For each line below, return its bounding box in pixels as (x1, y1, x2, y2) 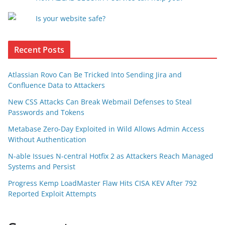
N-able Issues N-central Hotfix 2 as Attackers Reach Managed (8, 151, 213, 161)
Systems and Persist (8, 162, 75, 171)
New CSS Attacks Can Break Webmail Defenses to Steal (8, 97, 192, 106)
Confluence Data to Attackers (8, 80, 105, 90)
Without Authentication (8, 135, 86, 144)
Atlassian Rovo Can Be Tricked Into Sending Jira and (8, 70, 182, 79)
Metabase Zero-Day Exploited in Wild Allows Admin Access (8, 124, 204, 134)
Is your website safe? (36, 14, 105, 23)
